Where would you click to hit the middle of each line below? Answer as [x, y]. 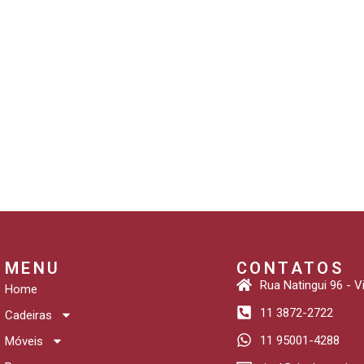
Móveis [24, 341]
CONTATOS [290, 268]
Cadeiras [28, 315]
